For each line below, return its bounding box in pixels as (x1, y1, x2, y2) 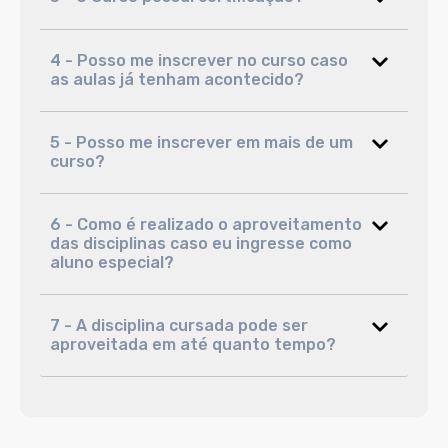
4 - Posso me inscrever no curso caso (50, 51, 348, 71)
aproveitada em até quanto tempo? (50, 335, 336, 355)
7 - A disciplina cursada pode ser (50, 316, 308, 336)
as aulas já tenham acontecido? (50, 70, 304, 90)
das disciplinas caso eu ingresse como (50, 234, 352, 254)
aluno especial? (50, 253, 174, 273)
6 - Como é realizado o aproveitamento (50, 215, 362, 235)
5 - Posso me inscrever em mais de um (50, 133, 353, 153)
